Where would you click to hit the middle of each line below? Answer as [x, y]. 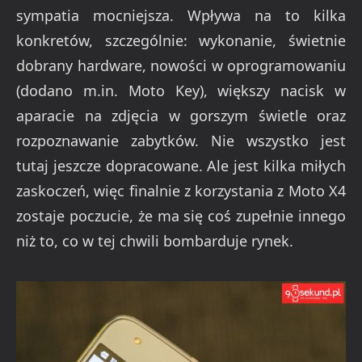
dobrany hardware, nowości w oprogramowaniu [181, 66]
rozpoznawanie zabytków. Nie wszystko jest [181, 141]
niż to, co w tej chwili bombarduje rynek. [155, 241]
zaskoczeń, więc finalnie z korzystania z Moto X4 [181, 191]
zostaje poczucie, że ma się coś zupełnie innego [181, 216]
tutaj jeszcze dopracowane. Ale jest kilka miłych [181, 166]
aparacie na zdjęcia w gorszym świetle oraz [181, 116]
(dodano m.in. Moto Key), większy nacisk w [181, 91]
